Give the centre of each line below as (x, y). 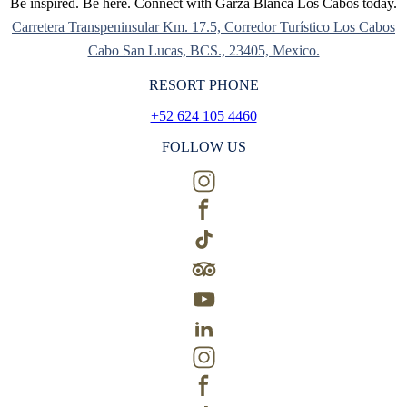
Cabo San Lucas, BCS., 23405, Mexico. (203, 50)
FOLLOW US (203, 146)
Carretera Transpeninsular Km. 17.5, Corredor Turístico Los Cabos (203, 26)
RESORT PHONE (203, 84)
